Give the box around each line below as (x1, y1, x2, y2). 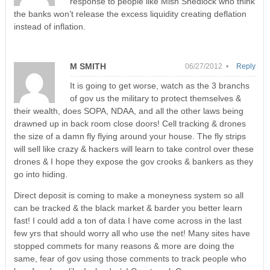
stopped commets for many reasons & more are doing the (13, 240, 234, 251)
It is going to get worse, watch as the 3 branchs (69, 80, 250, 90)
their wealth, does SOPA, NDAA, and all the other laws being (13, 105, 243, 116)
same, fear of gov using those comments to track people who (13, 253, 246, 263)
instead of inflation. (13, 21, 86, 31)
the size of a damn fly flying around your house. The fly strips (13, 131, 246, 141)
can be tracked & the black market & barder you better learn (13, 202, 242, 213)
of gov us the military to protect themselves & (69, 93, 241, 103)
